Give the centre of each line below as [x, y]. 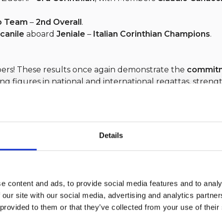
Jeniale [71, 34]
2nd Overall [59, 22]
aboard [40, 34]
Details [111, 135]
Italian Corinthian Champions [152, 34]
